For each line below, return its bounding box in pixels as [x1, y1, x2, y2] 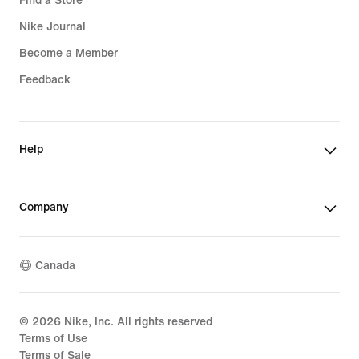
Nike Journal [19, 21, 86, 34]
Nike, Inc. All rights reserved [61, 316, 212, 329]
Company [19, 201, 69, 214]
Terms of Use [19, 333, 87, 345]
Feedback [19, 74, 71, 87]
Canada [35, 259, 75, 272]
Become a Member [19, 47, 118, 60]
